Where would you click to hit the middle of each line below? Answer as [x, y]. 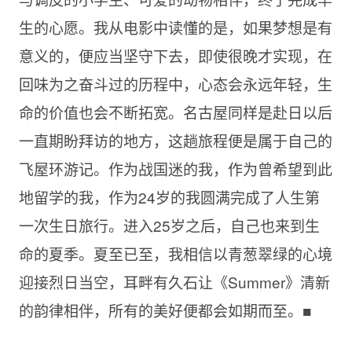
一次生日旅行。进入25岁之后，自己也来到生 [169, 225]
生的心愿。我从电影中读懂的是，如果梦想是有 [175, 27]
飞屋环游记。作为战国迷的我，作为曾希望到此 [175, 169]
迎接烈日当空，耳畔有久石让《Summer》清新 [174, 282]
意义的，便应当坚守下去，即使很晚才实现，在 [175, 56]
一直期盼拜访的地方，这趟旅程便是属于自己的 [175, 141]
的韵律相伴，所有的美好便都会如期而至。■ [165, 310]
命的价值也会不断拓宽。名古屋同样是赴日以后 [175, 112]
